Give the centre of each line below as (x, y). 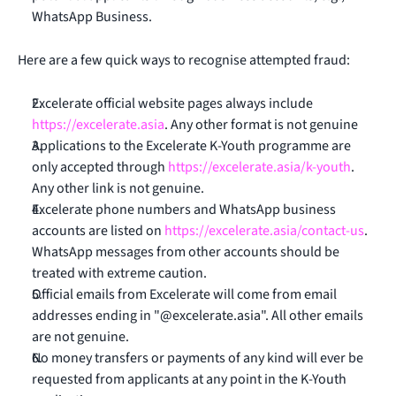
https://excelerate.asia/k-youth (259, 167)
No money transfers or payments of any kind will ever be (198, 358)
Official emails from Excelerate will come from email (184, 294)
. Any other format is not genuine (261, 125)
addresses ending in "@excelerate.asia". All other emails (198, 316)
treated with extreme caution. (119, 273)
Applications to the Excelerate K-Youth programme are (191, 146)
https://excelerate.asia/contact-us (264, 231)
